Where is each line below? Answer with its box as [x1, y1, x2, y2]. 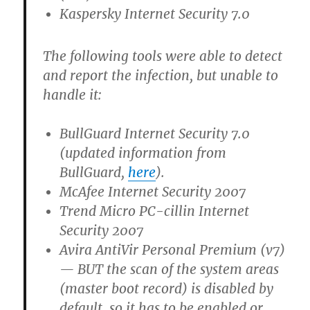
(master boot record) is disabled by [60, 280, 274, 297]
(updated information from [60, 144, 227, 161]
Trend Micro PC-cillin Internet [60, 202, 250, 219]
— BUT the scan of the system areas [60, 260, 280, 277]
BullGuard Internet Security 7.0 [60, 125, 250, 142]
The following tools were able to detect [43, 47, 283, 64]
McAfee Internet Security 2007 [60, 183, 246, 200]
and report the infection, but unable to [43, 66, 279, 84]
